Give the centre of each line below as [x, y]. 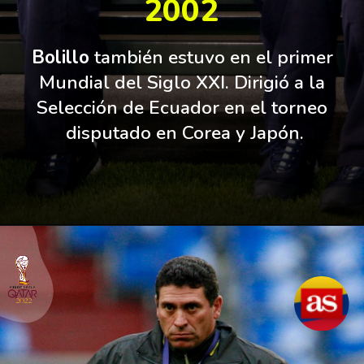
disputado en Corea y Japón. [184, 133]
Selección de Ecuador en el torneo [182, 108]
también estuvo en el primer [213, 58]
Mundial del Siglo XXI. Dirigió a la [182, 83]
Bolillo [63, 58]
